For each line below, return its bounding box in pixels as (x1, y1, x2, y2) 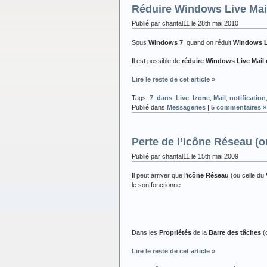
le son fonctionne (132, 181, 181, 188)
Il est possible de (132, 57, 182, 64)
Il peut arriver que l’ (132, 171, 187, 179)
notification (229, 94, 266, 101)
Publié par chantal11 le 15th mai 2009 (132, 152, 238, 160)
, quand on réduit (183, 38, 233, 46)
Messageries (167, 103, 206, 111)
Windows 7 (148, 38, 183, 46)
